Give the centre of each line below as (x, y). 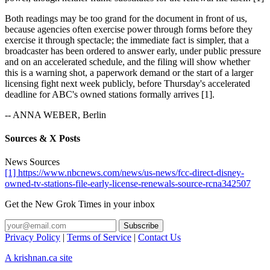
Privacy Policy (33, 237)
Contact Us (159, 237)
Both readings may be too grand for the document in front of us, (126, 18)
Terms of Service (99, 237)
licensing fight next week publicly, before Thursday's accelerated (127, 83)
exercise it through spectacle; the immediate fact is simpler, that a (127, 40)
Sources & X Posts (42, 139)
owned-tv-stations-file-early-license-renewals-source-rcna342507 (128, 184)
